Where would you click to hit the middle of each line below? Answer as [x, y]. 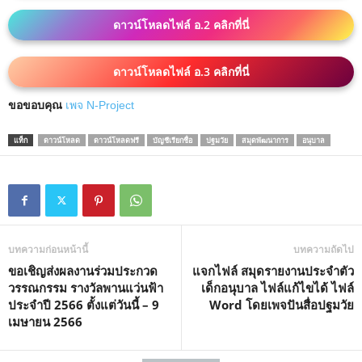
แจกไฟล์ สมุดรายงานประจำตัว [273, 271]
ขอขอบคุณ [35, 105]
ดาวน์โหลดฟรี [116, 141]
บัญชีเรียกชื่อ [173, 141]
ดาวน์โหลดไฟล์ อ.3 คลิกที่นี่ [181, 72]
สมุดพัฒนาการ [265, 141]
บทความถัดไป [324, 250]
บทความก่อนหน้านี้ [48, 250]
